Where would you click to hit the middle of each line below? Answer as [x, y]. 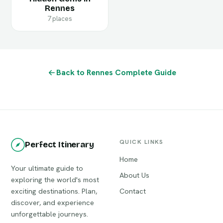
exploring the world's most [55, 179]
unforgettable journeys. [50, 214]
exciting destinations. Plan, [54, 191]
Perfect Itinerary [59, 145]
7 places [60, 19]
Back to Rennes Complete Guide [116, 72]
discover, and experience [53, 202]
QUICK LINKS [142, 142]
